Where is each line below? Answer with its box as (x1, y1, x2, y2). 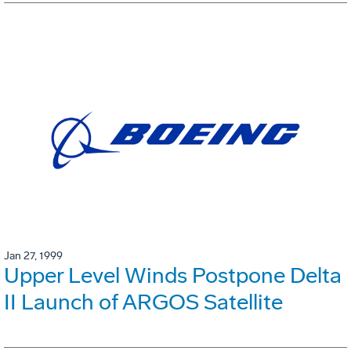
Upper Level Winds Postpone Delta (4, 262, 342, 289)
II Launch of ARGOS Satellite (4, 289, 283, 316)
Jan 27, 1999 (4, 249, 63, 263)
